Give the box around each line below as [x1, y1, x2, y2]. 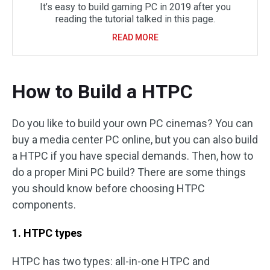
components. [12, 198, 76, 211]
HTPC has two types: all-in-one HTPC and [12, 255, 210, 268]
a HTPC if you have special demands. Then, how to [12, 149, 253, 162]
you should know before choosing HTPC [12, 182, 205, 195]
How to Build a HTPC [12, 80, 193, 103]
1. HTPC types [12, 227, 82, 239]
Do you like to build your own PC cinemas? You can [12, 117, 253, 130]
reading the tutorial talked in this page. [55, 13, 215, 25]
